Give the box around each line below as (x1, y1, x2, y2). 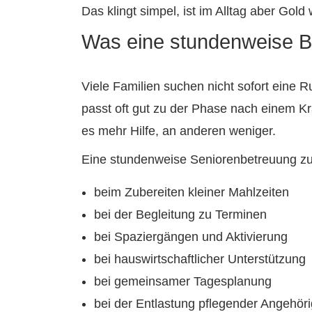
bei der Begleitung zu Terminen (94, 208, 267, 222)
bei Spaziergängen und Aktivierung (94, 230, 288, 244)
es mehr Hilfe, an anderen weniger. (81, 124, 276, 139)
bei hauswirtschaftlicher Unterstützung (94, 252, 306, 267)
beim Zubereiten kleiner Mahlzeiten (94, 185, 289, 200)
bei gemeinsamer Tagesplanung (94, 274, 272, 289)
